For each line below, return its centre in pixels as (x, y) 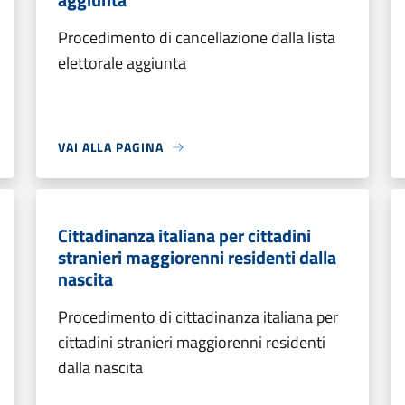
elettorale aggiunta (122, 63)
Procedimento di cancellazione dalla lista (197, 38)
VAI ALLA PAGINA (111, 147)
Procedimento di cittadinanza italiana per (198, 317)
